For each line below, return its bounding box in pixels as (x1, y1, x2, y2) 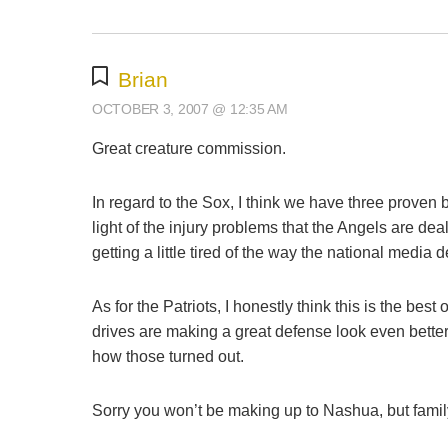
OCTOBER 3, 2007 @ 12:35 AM (92, 101, 288, 118)
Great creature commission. (92, 140, 286, 158)
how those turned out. (92, 347, 244, 365)
